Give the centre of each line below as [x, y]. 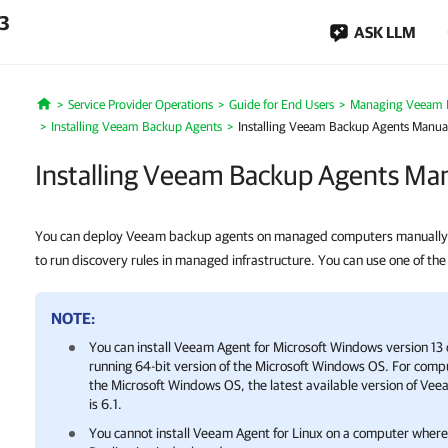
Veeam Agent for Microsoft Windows [278, 347]
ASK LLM [385, 32]
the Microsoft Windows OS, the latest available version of [254, 385]
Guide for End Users [281, 104]
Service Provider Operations [140, 104]
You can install [131, 347]
